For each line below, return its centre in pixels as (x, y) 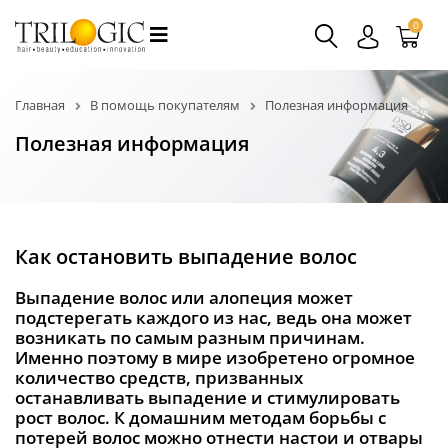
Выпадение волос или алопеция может (184, 297)
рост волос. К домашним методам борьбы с (200, 417)
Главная (40, 105)
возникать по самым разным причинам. (190, 337)
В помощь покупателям (165, 105)
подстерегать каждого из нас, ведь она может (213, 317)
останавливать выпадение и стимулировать (207, 397)
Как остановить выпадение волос (186, 256)
